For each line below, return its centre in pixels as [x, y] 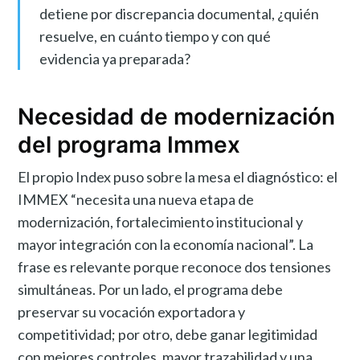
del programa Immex [129, 144]
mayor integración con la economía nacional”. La [166, 244]
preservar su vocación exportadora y [132, 311]
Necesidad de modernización [177, 116]
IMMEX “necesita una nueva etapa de [136, 199]
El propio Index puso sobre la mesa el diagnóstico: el [178, 176]
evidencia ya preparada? [115, 58]
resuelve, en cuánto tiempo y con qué [155, 36]
